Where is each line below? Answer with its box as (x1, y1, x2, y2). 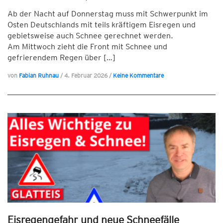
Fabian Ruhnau (19, 72, 59, 79)
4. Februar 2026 (64, 72, 109, 79)
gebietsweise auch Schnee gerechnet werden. (7, 31, 173, 40)
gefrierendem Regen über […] (7, 53, 115, 62)
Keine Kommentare (113, 72, 164, 79)
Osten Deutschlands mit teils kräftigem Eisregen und (7, 20, 196, 29)
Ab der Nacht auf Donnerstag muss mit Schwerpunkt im (7, 9, 208, 18)
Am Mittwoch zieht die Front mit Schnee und (7, 42, 167, 51)
